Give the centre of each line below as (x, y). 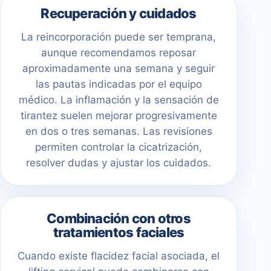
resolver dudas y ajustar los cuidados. (119, 162)
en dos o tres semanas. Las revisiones (119, 131)
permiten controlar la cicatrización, (119, 147)
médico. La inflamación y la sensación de (119, 100)
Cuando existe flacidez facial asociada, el (119, 256)
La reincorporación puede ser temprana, (119, 37)
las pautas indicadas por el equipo (119, 84)
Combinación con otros (119, 218)
